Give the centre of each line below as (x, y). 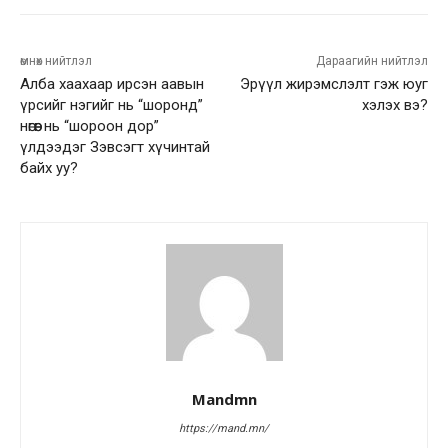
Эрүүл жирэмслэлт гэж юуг (333, 84)
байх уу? (49, 168)
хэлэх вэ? (394, 105)
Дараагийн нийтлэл (371, 61)
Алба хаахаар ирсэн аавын (112, 84)
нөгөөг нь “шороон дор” (89, 126)
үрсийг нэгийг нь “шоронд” (111, 105)
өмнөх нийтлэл (56, 61)
